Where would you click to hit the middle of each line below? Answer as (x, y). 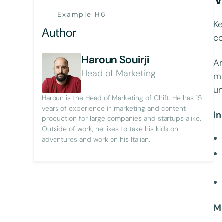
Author (59, 32)
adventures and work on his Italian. (96, 139)
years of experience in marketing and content (114, 108)
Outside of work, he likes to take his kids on (110, 129)
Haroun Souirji (115, 59)
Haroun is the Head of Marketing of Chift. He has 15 (122, 97)
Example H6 (82, 14)
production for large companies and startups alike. (122, 118)
